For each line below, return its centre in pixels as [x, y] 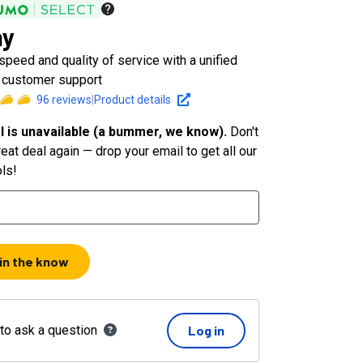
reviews [71, 99]
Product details [133, 99]
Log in [206, 330]
